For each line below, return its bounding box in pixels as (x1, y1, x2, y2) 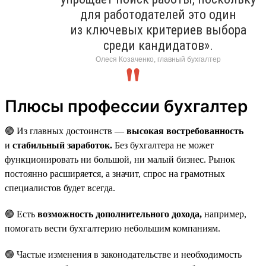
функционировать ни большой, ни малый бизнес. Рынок (5, 154, 235, 164)
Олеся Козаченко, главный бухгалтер (96, 55, 221, 64)
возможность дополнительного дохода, (37, 208, 202, 219)
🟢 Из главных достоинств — (5, 125, 126, 136)
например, (202, 208, 246, 219)
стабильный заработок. (12, 140, 112, 150)
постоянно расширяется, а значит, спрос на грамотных (5, 168, 225, 179)
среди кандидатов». (103, 37, 213, 53)
